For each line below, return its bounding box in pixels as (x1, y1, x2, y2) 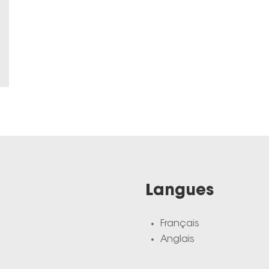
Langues (145, 184, 214, 200)
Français (160, 219, 200, 229)
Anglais (160, 235, 195, 245)
